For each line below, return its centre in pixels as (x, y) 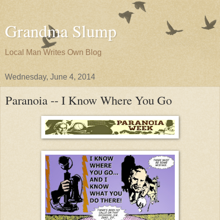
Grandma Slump (61, 31)
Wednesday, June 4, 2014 (50, 77)
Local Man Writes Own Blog (53, 52)
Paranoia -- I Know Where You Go (89, 100)
